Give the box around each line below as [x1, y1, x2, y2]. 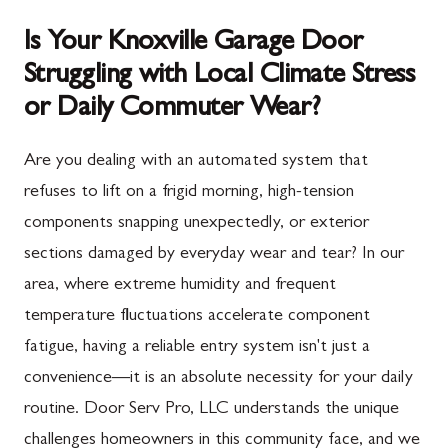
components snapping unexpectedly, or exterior [24, 215, 369, 233]
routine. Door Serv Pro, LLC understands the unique [24, 401, 399, 419]
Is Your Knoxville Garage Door [24, 30, 363, 58]
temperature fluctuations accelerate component [24, 308, 370, 326]
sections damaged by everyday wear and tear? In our [24, 246, 404, 264]
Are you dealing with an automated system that [24, 153, 368, 171]
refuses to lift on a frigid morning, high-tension [24, 184, 354, 202]
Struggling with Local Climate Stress [24, 63, 416, 91]
